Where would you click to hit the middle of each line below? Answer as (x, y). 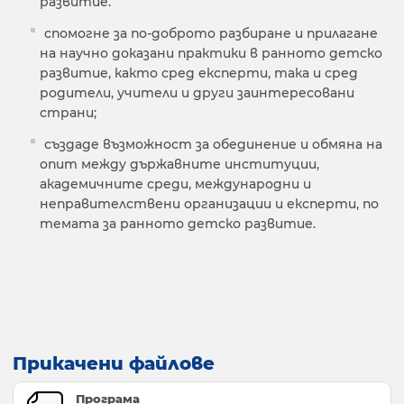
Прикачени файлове (114, 364)
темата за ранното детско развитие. (178, 224)
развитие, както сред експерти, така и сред (199, 73)
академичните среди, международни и (175, 184)
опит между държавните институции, (179, 165)
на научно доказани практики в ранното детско (211, 54)
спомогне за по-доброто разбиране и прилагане (211, 34)
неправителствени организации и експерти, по (209, 204)
